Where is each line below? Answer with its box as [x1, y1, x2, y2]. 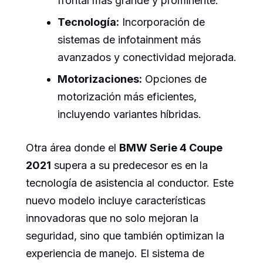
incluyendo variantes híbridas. [58, 108, 201, 121]
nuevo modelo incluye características [26, 194, 205, 207]
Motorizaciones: [58, 73, 142, 86]
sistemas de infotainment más [58, 33, 201, 46]
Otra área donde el [26, 141, 119, 154]
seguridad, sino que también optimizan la [26, 230, 224, 242]
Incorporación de [119, 16, 205, 29]
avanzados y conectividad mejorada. [58, 51, 237, 64]
